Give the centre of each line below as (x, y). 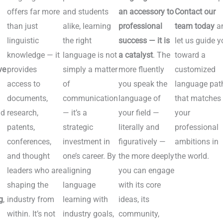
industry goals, (88, 214)
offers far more (33, 12)
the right (77, 41)
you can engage (147, 171)
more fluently (142, 70)
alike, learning (87, 26)
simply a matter (90, 70)
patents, (21, 127)
